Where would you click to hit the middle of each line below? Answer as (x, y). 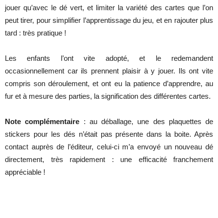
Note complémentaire (42, 121)
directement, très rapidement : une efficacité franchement (109, 159)
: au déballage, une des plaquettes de (146, 121)
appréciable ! (25, 172)
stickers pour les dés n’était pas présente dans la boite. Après (109, 134)
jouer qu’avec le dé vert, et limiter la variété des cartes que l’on (109, 7)
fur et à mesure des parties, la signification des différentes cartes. (108, 96)
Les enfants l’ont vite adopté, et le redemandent (109, 58)
